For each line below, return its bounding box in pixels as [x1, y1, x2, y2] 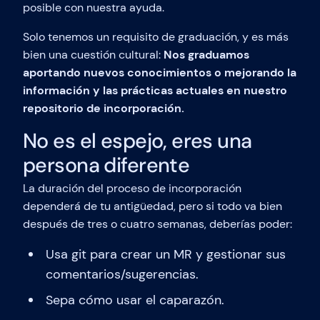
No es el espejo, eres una [23, 127, 252, 155]
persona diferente [23, 151, 190, 179]
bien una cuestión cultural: [23, 47, 164, 63]
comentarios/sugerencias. [45, 266, 199, 284]
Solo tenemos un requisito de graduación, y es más [23, 29, 289, 45]
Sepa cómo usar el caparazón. [45, 291, 224, 309]
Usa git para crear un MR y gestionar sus [45, 246, 286, 264]
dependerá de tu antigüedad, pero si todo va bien [23, 199, 282, 214]
